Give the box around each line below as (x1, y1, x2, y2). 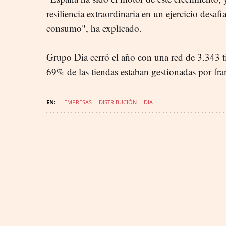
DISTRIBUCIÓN (99, 98, 137, 106)
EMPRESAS (64, 98, 92, 106)
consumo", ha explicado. (46, 21, 142, 34)
